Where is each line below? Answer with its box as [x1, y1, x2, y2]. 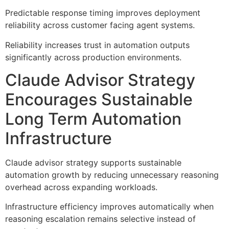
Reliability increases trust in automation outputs [5, 39, 190, 50]
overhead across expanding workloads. [5, 181, 157, 192]
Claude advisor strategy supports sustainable [5, 157, 181, 168]
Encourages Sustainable [5, 89, 193, 109]
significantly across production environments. [5, 52, 181, 62]
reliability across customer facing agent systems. [5, 20, 195, 31]
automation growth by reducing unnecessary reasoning [5, 169, 219, 180]
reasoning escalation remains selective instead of [5, 214, 196, 224]
